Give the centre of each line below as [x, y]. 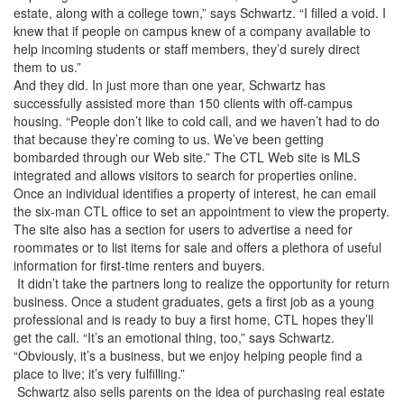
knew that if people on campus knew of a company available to [192, 31]
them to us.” [47, 67]
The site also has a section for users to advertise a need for [183, 229]
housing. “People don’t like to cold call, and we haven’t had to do [197, 121]
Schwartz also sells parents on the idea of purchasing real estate [199, 391]
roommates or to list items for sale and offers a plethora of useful [197, 247]
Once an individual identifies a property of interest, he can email [195, 193]
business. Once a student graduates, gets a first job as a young [194, 301]
